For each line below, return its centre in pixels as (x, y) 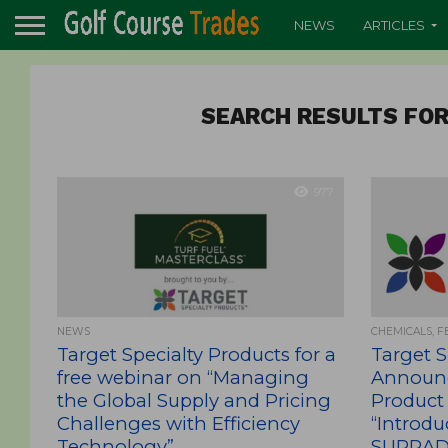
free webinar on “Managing (182, 377)
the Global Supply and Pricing (193, 400)
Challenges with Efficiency (178, 423)
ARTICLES (394, 24)
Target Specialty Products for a (196, 354)
